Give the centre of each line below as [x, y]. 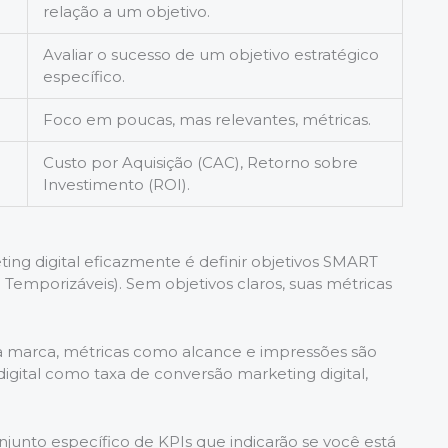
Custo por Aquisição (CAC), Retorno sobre [200, 162]
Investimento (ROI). [116, 184]
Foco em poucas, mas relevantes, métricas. [207, 119]
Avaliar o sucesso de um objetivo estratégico [211, 54]
